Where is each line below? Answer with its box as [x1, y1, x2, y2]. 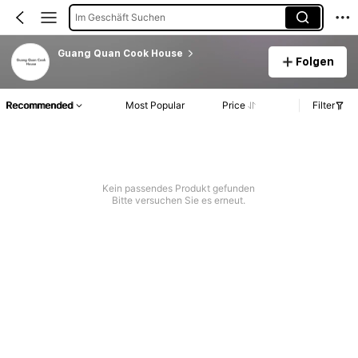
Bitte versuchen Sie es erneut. [112, 194, 246, 207]
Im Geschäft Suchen [74, 10, 165, 23]
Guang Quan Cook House [57, 47, 183, 59]
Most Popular [125, 99, 185, 112]
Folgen [296, 54, 335, 68]
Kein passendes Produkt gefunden [102, 182, 256, 195]
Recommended [6, 99, 73, 112]
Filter [312, 99, 335, 112]
